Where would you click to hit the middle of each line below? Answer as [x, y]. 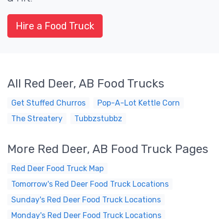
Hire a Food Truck [55, 26]
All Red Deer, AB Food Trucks [86, 84]
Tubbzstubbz [98, 119]
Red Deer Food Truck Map [57, 168]
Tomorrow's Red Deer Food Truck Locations [90, 184]
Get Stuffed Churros [48, 103]
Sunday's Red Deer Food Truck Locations [86, 200]
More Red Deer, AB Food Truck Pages [108, 149]
